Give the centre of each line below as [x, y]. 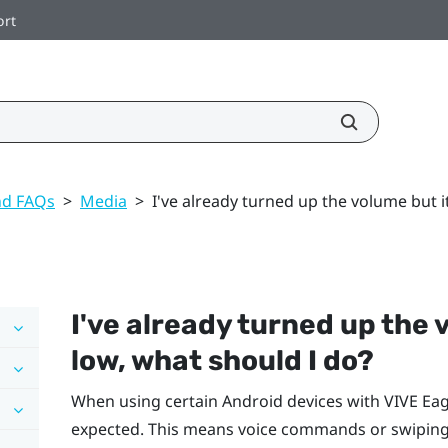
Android [252, 400]
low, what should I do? [222, 360]
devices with [333, 400]
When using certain [146, 400]
